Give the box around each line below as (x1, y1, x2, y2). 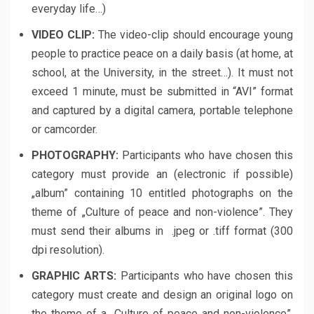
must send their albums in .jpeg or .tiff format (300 (32, 224, 293, 238)
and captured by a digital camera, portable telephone (32, 104, 293, 117)
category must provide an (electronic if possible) (32, 168, 293, 181)
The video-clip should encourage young (98, 28, 293, 41)
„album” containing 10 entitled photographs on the (32, 186, 293, 200)
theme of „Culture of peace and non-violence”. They (32, 205, 293, 219)
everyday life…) (32, 2, 106, 15)
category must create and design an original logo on (32, 288, 293, 301)
